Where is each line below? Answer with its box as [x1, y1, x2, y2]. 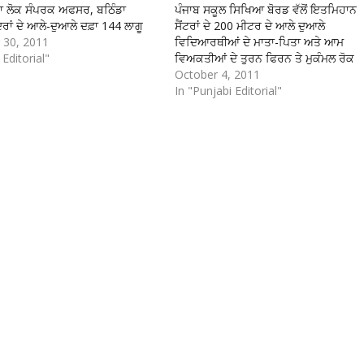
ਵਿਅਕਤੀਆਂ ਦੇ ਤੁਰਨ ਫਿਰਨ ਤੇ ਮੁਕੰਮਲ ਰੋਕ [174, 50, 354, 66]
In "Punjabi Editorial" [174, 83, 282, 98]
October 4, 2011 [174, 67, 260, 82]
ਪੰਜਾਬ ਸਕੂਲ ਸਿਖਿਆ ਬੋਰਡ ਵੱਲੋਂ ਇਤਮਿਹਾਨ [174, 2, 357, 17]
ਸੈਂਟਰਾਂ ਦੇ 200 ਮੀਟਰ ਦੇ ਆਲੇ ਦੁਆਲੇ [174, 18, 325, 33]
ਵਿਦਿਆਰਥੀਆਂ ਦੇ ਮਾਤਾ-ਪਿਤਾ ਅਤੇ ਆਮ [174, 34, 344, 50]
